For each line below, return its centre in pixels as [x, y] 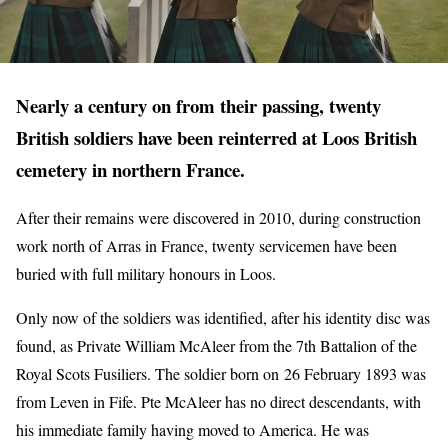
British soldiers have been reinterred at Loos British [216, 137]
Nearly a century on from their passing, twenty [198, 105]
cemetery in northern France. [130, 169]
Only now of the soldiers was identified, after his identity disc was [223, 318]
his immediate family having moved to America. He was [192, 430]
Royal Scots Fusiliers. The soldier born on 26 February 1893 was [221, 374]
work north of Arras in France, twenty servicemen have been [206, 246]
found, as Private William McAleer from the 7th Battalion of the [216, 346]
